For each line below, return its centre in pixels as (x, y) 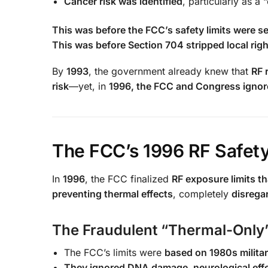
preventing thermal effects (112, 194)
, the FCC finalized (128, 179)
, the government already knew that (170, 71)
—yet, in (89, 86)
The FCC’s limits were (114, 253)
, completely (202, 194)
